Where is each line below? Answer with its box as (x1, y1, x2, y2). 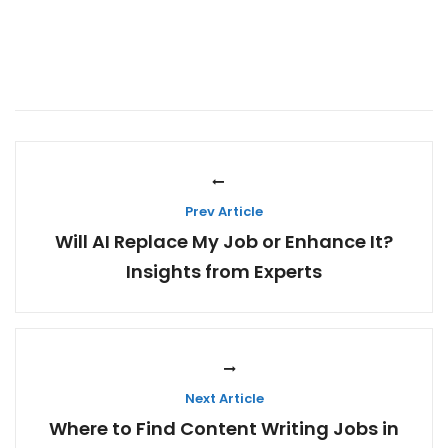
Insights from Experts (126, 259, 322, 285)
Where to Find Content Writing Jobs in (49, 416, 399, 442)
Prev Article (185, 202, 263, 222)
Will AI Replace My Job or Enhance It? (55, 229, 393, 255)
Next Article (184, 389, 264, 409)
